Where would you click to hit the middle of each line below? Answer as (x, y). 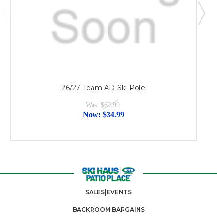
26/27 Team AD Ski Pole (103, 87)
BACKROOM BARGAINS (108, 210)
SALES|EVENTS (108, 192)
